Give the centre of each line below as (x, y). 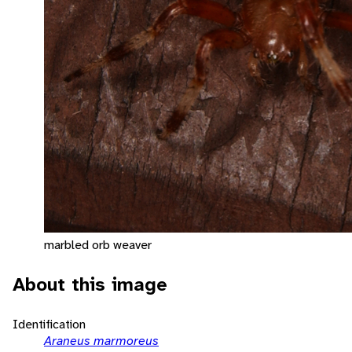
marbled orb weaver (98, 244)
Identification (49, 324)
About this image (90, 284)
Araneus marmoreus (101, 340)
